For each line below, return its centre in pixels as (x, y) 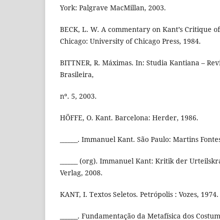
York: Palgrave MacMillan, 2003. (113, 8)
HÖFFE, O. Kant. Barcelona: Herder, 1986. (129, 118)
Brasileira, (77, 75)
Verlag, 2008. (81, 173)
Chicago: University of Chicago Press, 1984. (130, 41)
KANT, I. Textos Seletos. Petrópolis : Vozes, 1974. (139, 194)
